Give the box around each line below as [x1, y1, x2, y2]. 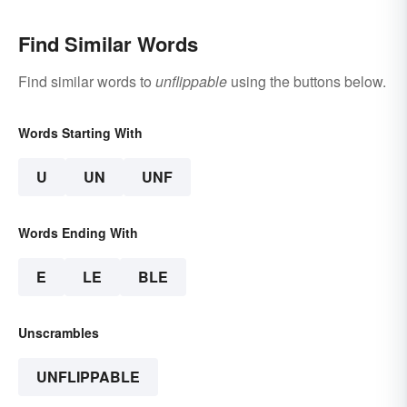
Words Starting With [18, 124, 143, 143]
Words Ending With [18, 223, 138, 243]
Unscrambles [18, 323, 99, 342]
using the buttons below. [227, 71, 386, 93]
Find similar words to [18, 71, 155, 93]
